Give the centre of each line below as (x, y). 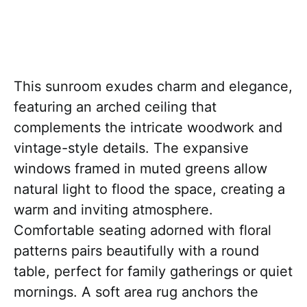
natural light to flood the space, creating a (149, 189)
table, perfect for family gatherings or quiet (153, 271)
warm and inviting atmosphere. (113, 209)
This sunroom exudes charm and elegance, (153, 86)
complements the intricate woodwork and (148, 127)
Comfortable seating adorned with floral (143, 230)
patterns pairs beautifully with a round (136, 250)
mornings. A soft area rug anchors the (136, 292)
